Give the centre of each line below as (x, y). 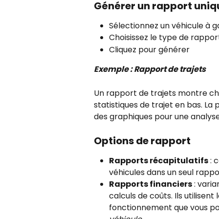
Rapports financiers (151, 184)
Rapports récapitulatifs (159, 161)
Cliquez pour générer (149, 49)
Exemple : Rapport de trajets (150, 69)
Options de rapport (142, 141)
